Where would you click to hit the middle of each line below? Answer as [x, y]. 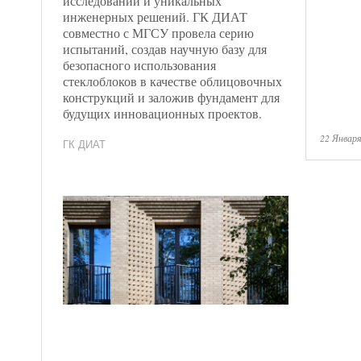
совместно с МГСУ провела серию [158, 33]
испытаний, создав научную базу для [165, 49]
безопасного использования [139, 65]
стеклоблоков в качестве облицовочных [172, 81]
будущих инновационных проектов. [162, 113]
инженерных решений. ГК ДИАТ [155, 17]
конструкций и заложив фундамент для [171, 97]
